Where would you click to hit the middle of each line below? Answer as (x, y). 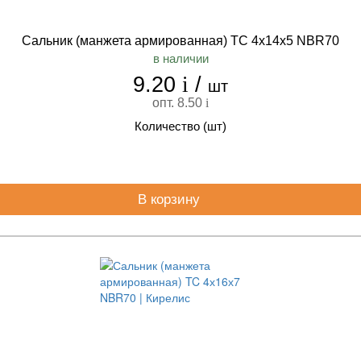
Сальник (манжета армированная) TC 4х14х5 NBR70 (180, 41)
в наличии (180, 58)
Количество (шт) (180, 126)
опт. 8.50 (179, 103)
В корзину (170, 199)
